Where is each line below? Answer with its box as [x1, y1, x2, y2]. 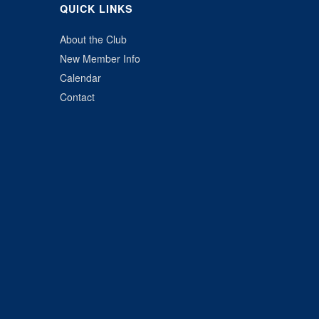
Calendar [59, 70, 101, 85]
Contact [59, 89, 95, 104]
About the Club [59, 31, 127, 46]
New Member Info [59, 51, 140, 66]
